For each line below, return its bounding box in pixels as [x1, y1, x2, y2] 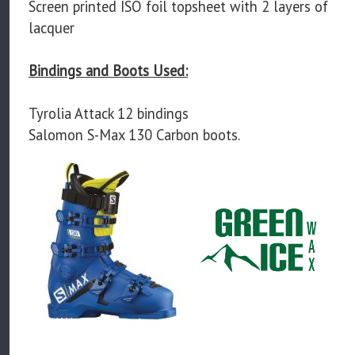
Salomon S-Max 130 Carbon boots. [29, 124, 240, 144]
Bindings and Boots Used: [29, 60, 188, 80]
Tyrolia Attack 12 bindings [29, 103, 189, 123]
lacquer [29, 17, 74, 37]
